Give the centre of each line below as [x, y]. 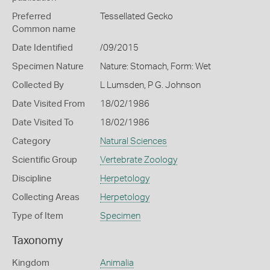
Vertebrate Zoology [138, 160]
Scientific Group [45, 160]
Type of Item [38, 216]
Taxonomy [37, 241]
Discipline [32, 179]
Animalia [117, 263]
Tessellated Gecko [136, 17]
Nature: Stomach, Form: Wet [155, 67]
